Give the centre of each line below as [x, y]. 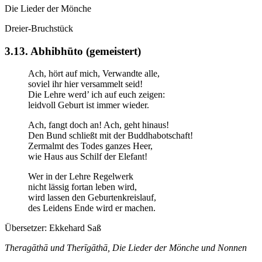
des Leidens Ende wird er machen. [92, 208]
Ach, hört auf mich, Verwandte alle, [94, 74]
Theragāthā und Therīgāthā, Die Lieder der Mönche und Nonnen [126, 248]
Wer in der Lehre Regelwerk [81, 177]
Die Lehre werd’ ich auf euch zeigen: [96, 95]
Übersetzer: [27, 228]
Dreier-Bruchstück [39, 28]
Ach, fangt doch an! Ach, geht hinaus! [99, 125]
